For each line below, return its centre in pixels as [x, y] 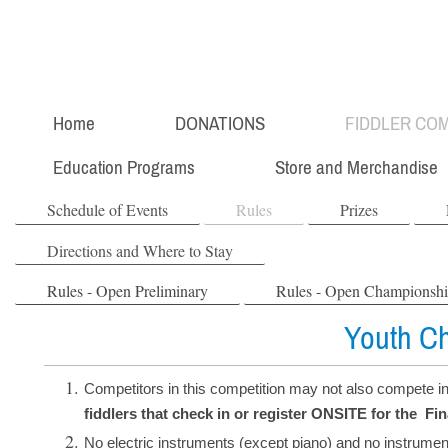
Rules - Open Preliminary [128, 291]
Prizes [359, 210]
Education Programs [124, 167]
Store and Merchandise [357, 167]
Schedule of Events [108, 210]
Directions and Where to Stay [140, 250]
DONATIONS [220, 122]
